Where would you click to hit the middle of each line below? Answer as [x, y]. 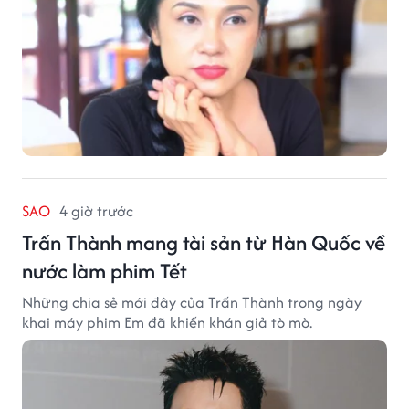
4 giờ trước [96, 211]
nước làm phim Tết [105, 271]
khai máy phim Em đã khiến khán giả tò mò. [167, 323]
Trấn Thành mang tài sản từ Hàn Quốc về [204, 243]
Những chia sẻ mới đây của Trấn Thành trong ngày [192, 303]
